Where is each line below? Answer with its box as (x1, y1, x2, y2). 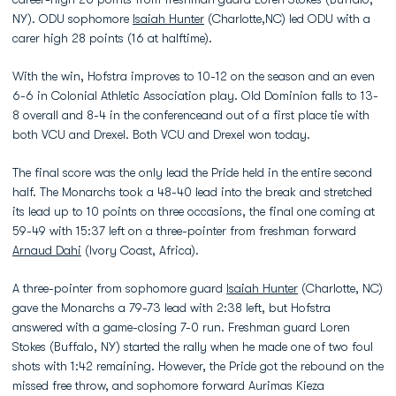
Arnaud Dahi (12, 243, 81, 257)
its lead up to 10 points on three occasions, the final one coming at (12, 204, 375, 218)
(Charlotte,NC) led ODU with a (204, 11, 370, 26)
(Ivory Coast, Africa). (81, 243, 199, 257)
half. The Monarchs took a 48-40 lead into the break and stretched (12, 185, 372, 199)
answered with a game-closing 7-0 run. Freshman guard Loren (12, 320, 350, 334)
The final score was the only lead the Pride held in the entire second (12, 165, 372, 179)
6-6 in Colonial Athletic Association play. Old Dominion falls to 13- (12, 88, 378, 103)
